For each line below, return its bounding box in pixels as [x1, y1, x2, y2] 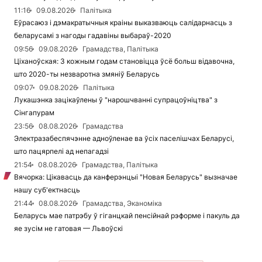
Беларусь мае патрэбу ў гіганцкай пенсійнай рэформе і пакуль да [14, 211, 240, 220]
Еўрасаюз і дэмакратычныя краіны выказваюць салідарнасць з [14, 18, 232, 27]
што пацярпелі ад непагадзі [14, 147, 109, 156]
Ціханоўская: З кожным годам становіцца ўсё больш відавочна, [14, 57, 235, 66]
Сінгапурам [14, 108, 54, 118]
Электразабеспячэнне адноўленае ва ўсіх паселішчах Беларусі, [14, 134, 234, 143]
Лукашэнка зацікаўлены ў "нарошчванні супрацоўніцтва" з [14, 95, 218, 105]
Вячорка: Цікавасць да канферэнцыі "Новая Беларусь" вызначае [14, 173, 237, 182]
